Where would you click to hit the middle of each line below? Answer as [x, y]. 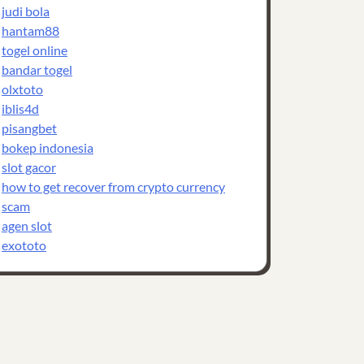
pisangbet [29, 128]
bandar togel [37, 69]
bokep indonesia [48, 147]
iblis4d [20, 108]
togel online [35, 50]
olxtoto [22, 89]
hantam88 [30, 30]
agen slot [27, 225]
